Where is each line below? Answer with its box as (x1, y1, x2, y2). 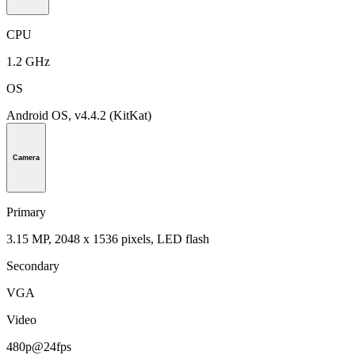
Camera (13, 153, 40, 162)
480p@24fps (6, 339, 71, 353)
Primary (6, 204, 46, 219)
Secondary (6, 258, 59, 273)
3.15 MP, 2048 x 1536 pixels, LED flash (6, 231, 209, 246)
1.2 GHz (6, 54, 50, 68)
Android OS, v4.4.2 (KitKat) (6, 108, 151, 122)
